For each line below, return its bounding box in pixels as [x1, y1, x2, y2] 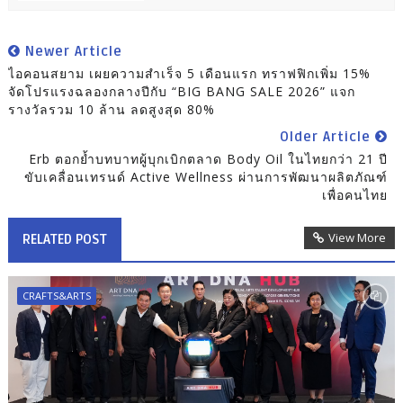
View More [328, 229, 387, 246]
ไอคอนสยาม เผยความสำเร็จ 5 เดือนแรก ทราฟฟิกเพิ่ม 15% [7, 65, 371, 83]
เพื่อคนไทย [322, 186, 389, 204]
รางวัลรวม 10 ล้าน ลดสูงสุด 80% [7, 101, 215, 119]
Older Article [280, 129, 376, 146]
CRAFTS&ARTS [22, 289, 91, 303]
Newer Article [20, 43, 122, 60]
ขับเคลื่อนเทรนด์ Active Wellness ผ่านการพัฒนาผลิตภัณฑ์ [24, 168, 389, 186]
